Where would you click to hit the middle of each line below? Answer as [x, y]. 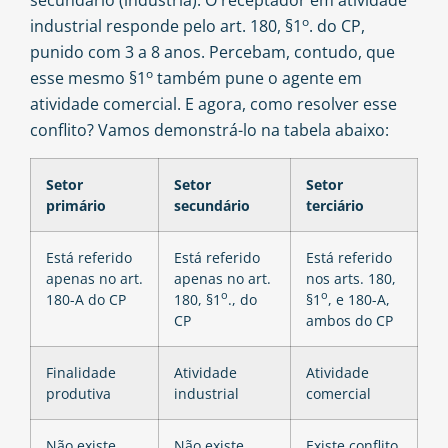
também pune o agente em [257, 78]
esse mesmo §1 [88, 78]
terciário [335, 205]
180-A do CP [86, 299]
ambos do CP [349, 320]
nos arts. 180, [351, 278]
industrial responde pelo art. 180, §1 [166, 26]
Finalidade [81, 372]
